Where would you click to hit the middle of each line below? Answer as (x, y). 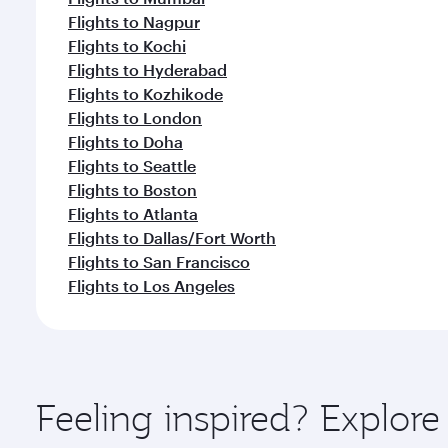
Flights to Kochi (127, 45)
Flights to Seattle (132, 165)
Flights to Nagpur (134, 21)
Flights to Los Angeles (151, 285)
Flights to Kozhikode (145, 93)
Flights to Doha (125, 141)
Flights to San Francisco (159, 261)
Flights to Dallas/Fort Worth (172, 237)
